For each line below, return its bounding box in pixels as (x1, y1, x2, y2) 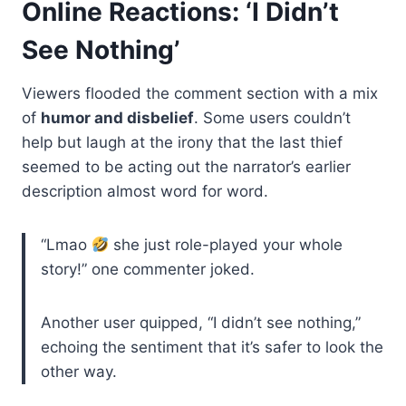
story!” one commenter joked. (41, 259, 255, 278)
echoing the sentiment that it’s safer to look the (41, 337, 383, 356)
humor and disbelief (41, 108, 194, 127)
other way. (41, 362, 117, 381)
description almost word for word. (22, 181, 268, 200)
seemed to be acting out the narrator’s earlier (22, 157, 351, 176)
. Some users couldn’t (194, 108, 351, 127)
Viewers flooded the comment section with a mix (22, 83, 378, 102)
